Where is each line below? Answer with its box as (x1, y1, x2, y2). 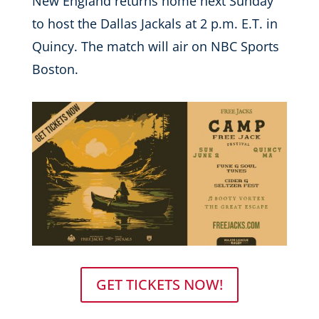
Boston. (31, 61, 78, 78)
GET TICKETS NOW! (95, 274, 223, 294)
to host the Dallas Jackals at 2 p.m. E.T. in (31, 15, 278, 33)
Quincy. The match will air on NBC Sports (31, 38, 279, 56)
